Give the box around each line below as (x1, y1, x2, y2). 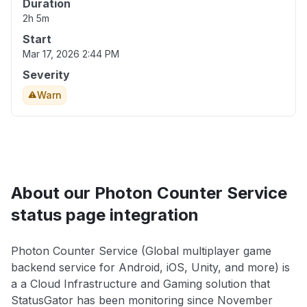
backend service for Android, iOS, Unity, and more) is (11, 260, 290, 275)
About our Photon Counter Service (11, 183, 287, 204)
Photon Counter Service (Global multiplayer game (11, 244, 271, 258)
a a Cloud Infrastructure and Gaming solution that (11, 277, 270, 291)
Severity (23, 68, 70, 82)
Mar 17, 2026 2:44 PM (23, 48, 119, 60)
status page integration (11, 205, 199, 225)
